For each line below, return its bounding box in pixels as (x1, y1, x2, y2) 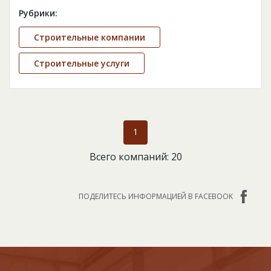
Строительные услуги (34, 57, 129, 70)
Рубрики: (19, 7, 57, 19)
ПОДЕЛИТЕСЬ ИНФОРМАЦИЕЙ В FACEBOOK (79, 191, 233, 202)
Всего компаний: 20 (89, 150, 182, 164)
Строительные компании (34, 31, 145, 44)
